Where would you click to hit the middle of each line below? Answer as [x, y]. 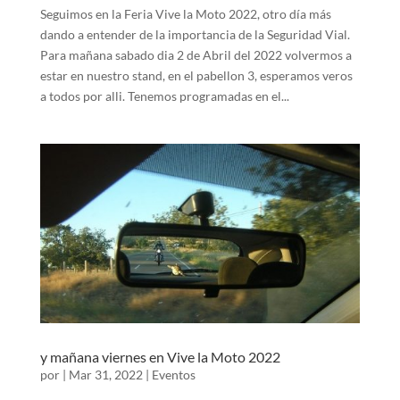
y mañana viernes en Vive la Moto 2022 [160, 357]
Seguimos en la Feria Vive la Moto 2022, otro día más [185, 13]
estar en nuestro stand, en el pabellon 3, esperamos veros [196, 75]
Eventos [173, 375]
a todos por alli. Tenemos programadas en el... [164, 96]
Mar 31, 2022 [105, 375]
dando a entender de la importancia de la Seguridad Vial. [195, 34]
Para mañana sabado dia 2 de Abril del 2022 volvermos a [196, 54]
